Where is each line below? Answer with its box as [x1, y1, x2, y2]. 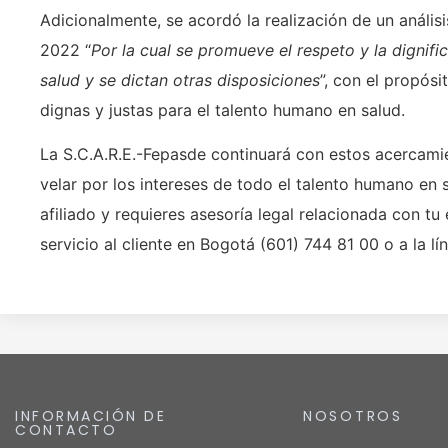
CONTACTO [15, 419, 117, 440]
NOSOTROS [303, 405, 403, 426]
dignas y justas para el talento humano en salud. [40, 100, 405, 121]
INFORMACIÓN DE [15, 405, 166, 426]
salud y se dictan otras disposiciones [40, 70, 320, 91]
